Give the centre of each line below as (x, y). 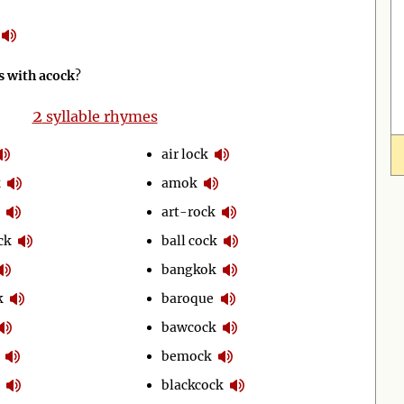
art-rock (188, 211)
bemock (187, 356)
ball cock (189, 240)
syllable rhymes (100, 116)
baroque (188, 298)
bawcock (189, 327)
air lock (185, 154)
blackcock (193, 385)
